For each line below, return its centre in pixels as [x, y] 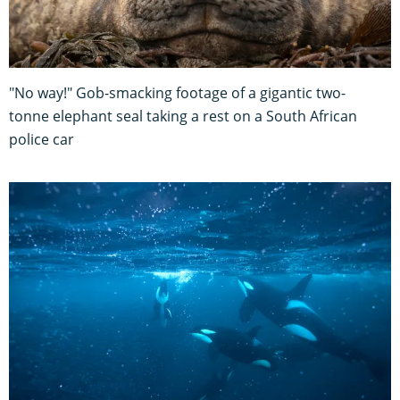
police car [42, 140]
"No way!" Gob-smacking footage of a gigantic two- [177, 93]
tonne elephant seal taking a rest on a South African [183, 117]
